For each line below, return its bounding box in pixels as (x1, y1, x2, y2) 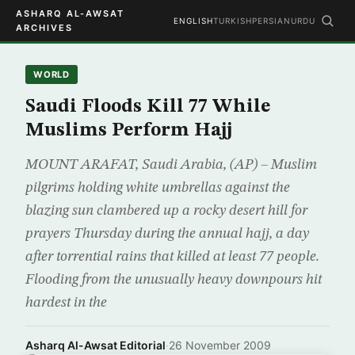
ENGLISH (174, 16, 213, 25)
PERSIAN (252, 16, 291, 25)
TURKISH (213, 16, 252, 25)
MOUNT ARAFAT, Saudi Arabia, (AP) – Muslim (25, 158, 317, 172)
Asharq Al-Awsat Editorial (25, 338, 166, 352)
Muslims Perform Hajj (25, 121, 232, 140)
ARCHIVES (16, 22, 73, 33)
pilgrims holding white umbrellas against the (25, 181, 290, 195)
